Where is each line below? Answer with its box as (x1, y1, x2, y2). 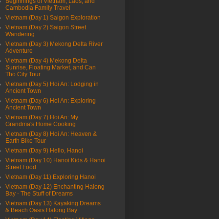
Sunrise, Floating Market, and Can (5, 64, 96, 71)
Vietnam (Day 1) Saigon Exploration (5, 14, 101, 22)
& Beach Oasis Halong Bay (5, 207, 77, 214)
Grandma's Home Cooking (5, 121, 76, 128)
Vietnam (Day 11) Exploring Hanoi (5, 174, 96, 181)
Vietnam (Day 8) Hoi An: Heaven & (5, 131, 97, 138)
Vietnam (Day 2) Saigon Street (5, 24, 86, 31)
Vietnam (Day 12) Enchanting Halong (5, 183, 105, 191)
